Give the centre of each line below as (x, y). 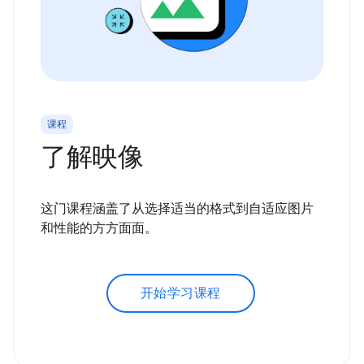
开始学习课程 (180, 294)
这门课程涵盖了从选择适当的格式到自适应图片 (177, 209)
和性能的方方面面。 (99, 229)
